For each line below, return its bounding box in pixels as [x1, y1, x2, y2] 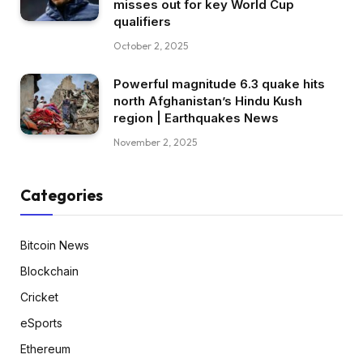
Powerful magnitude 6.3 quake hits [113, 76, 325, 92]
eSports [20, 316, 62, 331]
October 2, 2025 [113, 40, 188, 53]
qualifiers [113, 14, 171, 30]
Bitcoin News [20, 238, 89, 253]
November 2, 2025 [113, 136, 197, 149]
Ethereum [20, 342, 70, 357]
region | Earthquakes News [113, 110, 279, 126]
